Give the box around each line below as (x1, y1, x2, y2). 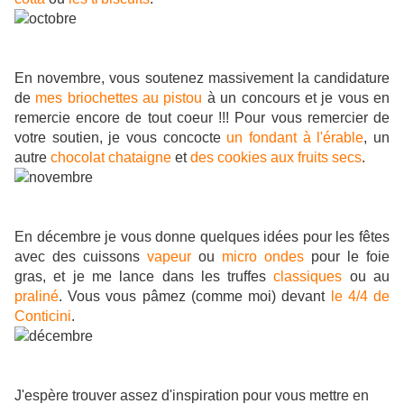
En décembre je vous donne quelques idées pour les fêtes (14, 229, 390, 245)
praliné (14, 289, 59, 305)
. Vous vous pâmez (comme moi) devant (59, 289, 326, 305)
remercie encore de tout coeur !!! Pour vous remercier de (14, 110, 390, 126)
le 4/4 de (330, 289, 390, 305)
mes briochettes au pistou (35, 90, 203, 106)
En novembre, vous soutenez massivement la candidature (14, 70, 390, 87)
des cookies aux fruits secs (190, 150, 362, 166)
